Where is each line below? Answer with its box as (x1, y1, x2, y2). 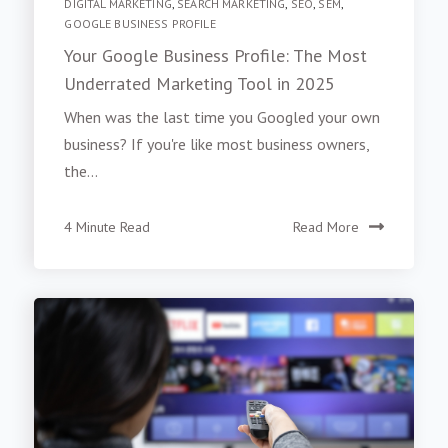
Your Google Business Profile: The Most (64, 50, 368, 74)
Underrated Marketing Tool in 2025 (64, 78, 336, 102)
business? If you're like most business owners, (64, 140, 370, 161)
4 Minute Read (64, 224, 151, 243)
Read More (292, 224, 359, 243)
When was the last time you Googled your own (64, 113, 381, 134)
